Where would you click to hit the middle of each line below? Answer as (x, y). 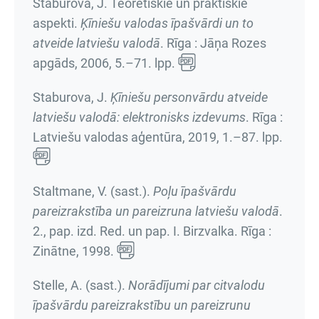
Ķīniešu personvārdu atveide (189, 97)
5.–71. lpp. (145, 63)
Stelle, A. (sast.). (80, 285)
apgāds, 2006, (74, 63)
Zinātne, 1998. (75, 251)
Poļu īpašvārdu (195, 191)
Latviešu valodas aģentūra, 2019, (127, 137)
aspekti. (57, 23)
